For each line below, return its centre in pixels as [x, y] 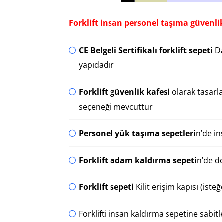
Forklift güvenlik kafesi [124, 92]
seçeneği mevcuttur [116, 107]
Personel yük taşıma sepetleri [137, 134]
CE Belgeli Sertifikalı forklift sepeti [146, 50]
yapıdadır [96, 65]
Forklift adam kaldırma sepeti [138, 160]
